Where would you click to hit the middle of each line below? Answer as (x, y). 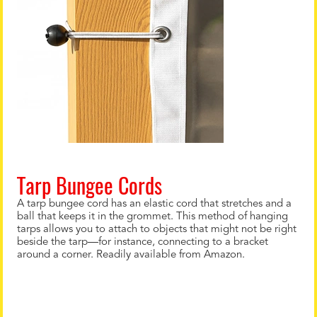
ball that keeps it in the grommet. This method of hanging (152, 217)
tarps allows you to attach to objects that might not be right (157, 230)
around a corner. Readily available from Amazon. (131, 255)
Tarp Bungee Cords (90, 185)
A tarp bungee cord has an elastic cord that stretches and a (154, 204)
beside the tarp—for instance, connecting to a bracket (143, 242)
